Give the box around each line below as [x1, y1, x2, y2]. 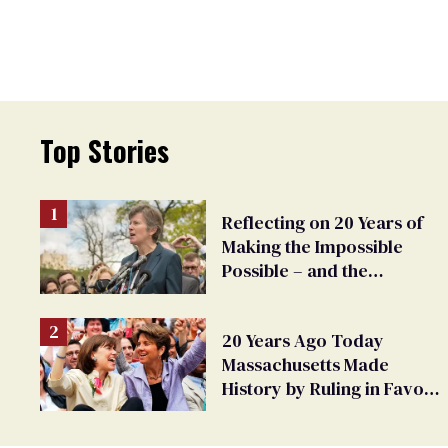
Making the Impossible [222, 234, 403, 260]
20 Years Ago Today [222, 327, 384, 353]
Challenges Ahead [222, 282, 369, 308]
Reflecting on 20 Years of [222, 210, 423, 236]
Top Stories [40, 130, 169, 172]
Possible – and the [222, 258, 368, 284]
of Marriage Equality [222, 399, 389, 425]
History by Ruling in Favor [222, 375, 432, 401]
